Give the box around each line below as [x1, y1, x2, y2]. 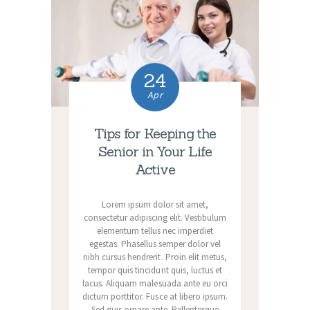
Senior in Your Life [98, 143, 212, 161]
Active [135, 161, 175, 179]
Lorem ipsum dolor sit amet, [101, 199, 209, 211]
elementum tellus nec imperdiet [96, 225, 214, 237]
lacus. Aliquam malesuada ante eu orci [82, 277, 228, 290]
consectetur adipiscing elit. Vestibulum [83, 212, 227, 224]
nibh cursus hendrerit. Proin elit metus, [83, 251, 227, 264]
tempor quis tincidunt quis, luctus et [88, 264, 222, 277]
